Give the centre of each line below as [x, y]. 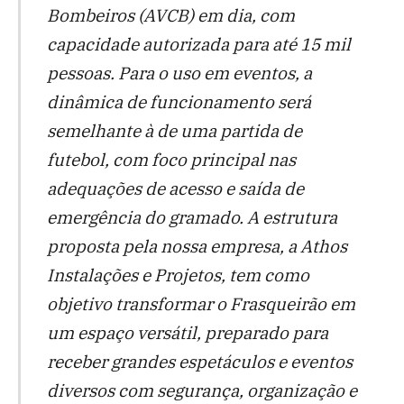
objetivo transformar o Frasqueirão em [201, 303]
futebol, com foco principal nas [171, 159]
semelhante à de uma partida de [174, 130]
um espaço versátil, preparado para [187, 332]
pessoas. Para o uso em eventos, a [179, 72]
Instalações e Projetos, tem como [178, 274]
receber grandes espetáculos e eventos [199, 361]
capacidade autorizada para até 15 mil [198, 43]
